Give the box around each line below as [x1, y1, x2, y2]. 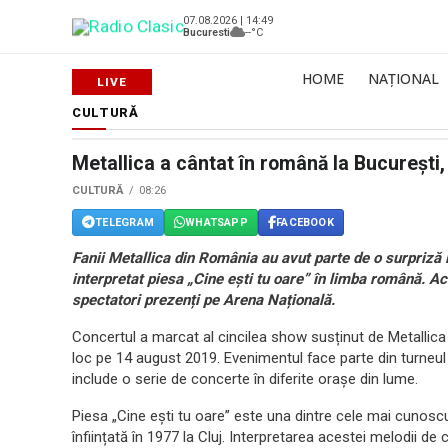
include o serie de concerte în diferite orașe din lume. [72, 370, 418, 388]
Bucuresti [183, 25, 230, 39]
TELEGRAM [95, 215, 154, 229]
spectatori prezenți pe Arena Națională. [72, 291, 335, 309]
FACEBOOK [276, 215, 334, 229]
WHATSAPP [185, 215, 248, 229]
